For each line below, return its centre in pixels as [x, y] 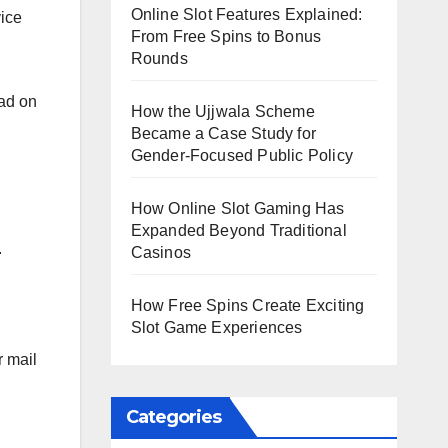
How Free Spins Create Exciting [247, 305]
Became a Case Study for [223, 133]
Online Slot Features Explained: [246, 14]
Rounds [159, 58]
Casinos [160, 252]
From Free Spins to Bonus [226, 36]
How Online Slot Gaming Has [237, 208]
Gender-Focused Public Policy [242, 155]
